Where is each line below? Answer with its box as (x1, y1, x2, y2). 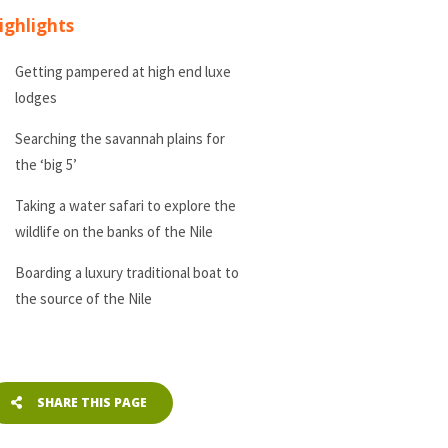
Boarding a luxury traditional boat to (14, 263, 239, 283)
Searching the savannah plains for (14, 129, 225, 149)
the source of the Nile (14, 289, 152, 309)
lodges (14, 88, 57, 108)
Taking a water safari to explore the (14, 196, 236, 216)
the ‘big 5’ (14, 155, 77, 175)
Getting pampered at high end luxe (14, 62, 231, 82)
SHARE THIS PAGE (33, 394, 147, 412)
